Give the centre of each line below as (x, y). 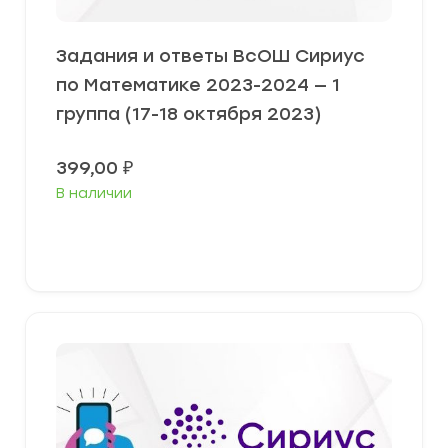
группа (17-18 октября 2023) (189, 114)
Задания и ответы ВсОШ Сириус (210, 56)
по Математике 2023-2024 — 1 (198, 85)
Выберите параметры (231, 241)
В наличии (94, 194)
